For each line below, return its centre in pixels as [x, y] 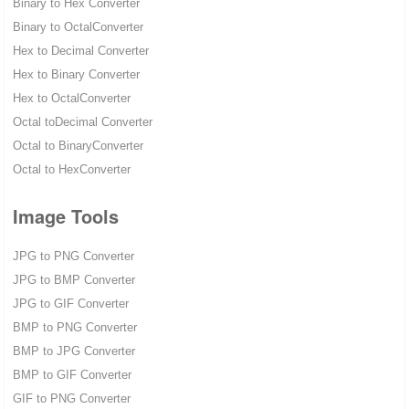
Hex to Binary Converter [76, 75]
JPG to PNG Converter [73, 257]
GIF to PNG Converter [71, 399]
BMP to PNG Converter [74, 328]
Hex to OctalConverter [71, 99]
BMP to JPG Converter [73, 351]
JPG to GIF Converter [70, 304]
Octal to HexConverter [71, 170]
